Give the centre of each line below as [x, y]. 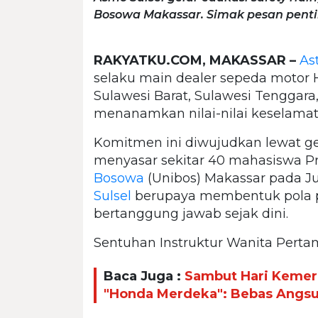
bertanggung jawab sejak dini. [191, 213]
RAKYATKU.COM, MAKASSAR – [195, 60]
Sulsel [113, 196]
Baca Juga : [144, 276]
